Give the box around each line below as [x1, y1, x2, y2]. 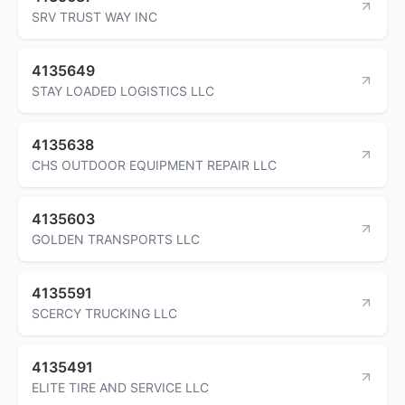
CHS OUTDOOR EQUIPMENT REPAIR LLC [32, 156, 277, 173]
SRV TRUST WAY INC [32, 8, 157, 24]
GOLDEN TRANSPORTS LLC [32, 231, 200, 247]
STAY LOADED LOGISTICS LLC [32, 82, 214, 99]
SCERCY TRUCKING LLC [32, 305, 177, 321]
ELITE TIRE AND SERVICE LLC [32, 379, 209, 395]
